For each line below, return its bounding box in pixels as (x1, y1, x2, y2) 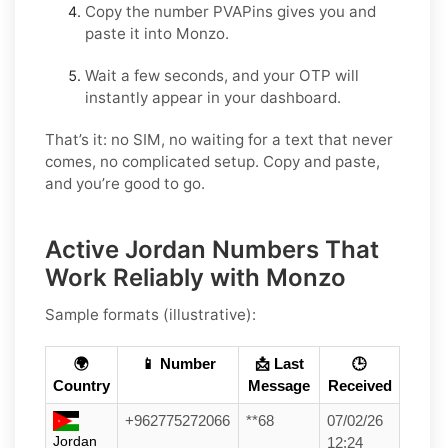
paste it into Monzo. (85, 23, 229, 43)
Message (248, 377, 310, 394)
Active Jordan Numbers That (45, 234, 379, 264)
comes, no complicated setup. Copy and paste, (45, 151, 380, 171)
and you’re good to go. (45, 173, 205, 193)
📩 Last (254, 355, 304, 372)
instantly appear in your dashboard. (85, 87, 341, 107)
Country (53, 377, 110, 394)
